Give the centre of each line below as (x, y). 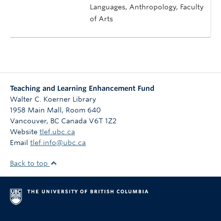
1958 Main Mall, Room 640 (55, 110)
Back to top (30, 163)
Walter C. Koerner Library (53, 99)
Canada (74, 121)
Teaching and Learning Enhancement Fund (82, 88)
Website (25, 132)
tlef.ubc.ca (57, 132)
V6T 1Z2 (103, 121)
